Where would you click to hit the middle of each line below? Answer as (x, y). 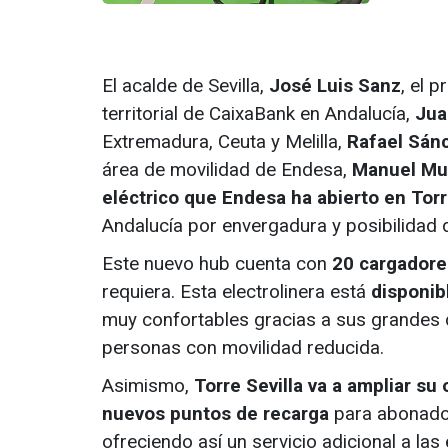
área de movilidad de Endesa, (227, 170)
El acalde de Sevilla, (185, 86)
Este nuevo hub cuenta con (217, 264)
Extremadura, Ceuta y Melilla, (224, 142)
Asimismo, (148, 386)
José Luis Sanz (335, 86)
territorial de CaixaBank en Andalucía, (258, 114)
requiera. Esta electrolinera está (236, 292)
